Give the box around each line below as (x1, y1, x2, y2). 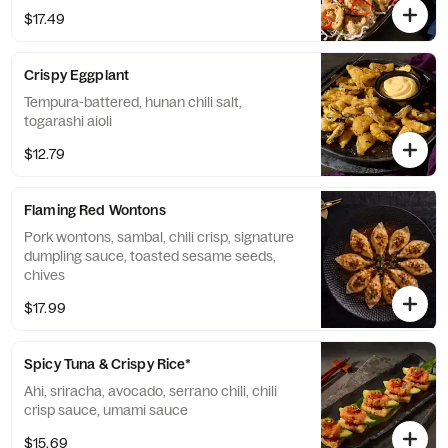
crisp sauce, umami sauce (24, 401, 188, 419)
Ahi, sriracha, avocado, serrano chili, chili (24, 382, 277, 400)
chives (24, 266, 65, 284)
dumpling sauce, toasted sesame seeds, (24, 247, 276, 265)
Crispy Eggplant (24, 66, 130, 84)
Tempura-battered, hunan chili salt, (24, 93, 242, 111)
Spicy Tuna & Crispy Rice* (24, 355, 192, 373)
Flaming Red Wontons (24, 201, 166, 219)
